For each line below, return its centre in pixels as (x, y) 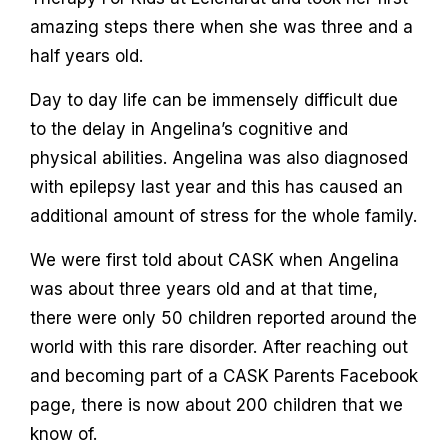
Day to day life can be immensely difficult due (213, 99)
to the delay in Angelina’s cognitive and (188, 128)
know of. (63, 433)
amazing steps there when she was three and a (221, 26)
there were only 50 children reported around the (223, 317)
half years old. (86, 55)
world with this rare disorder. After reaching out (218, 346)
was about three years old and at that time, (203, 288)
